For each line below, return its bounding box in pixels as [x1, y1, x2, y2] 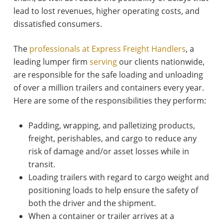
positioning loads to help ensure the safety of [28, 185, 198, 196]
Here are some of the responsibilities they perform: [13, 95, 206, 107]
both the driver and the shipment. [28, 198, 156, 209]
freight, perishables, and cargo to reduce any [28, 133, 197, 144]
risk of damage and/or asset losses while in [28, 146, 189, 157]
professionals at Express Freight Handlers [29, 43, 186, 55]
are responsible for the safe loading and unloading [13, 69, 203, 81]
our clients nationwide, [116, 56, 205, 68]
